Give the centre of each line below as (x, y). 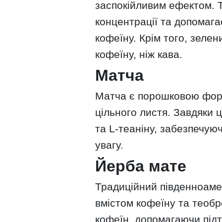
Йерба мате (141, 166)
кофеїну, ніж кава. (139, 54)
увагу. (109, 145)
